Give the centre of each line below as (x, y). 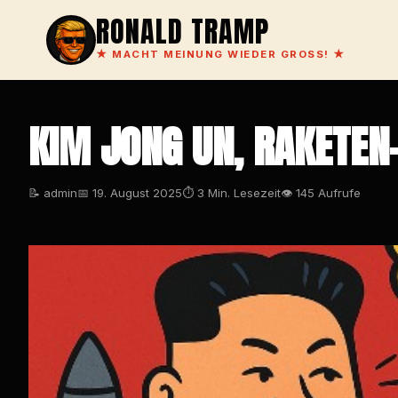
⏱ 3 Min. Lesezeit (231, 193)
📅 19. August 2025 (130, 193)
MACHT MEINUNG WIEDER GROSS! (220, 54)
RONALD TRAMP (183, 32)
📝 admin (53, 193)
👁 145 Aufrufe (321, 193)
